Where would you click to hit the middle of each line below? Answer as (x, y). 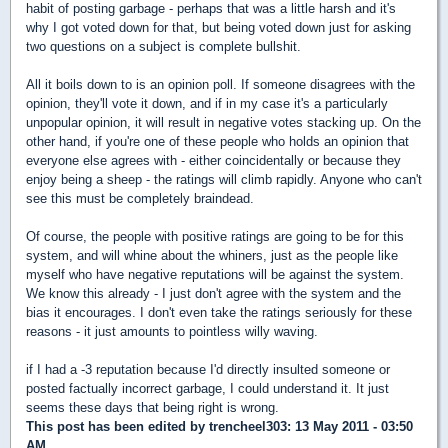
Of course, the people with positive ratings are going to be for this (215, 236)
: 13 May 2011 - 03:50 (350, 426)
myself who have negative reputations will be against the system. (215, 274)
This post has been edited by (117, 426)
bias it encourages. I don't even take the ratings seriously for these (219, 312)
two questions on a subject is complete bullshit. (163, 46)
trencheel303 (248, 426)
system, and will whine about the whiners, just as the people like (212, 255)
